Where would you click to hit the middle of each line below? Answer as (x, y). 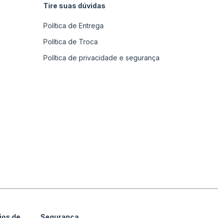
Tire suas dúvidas (74, 5)
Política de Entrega (73, 25)
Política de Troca (71, 41)
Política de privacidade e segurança (101, 57)
